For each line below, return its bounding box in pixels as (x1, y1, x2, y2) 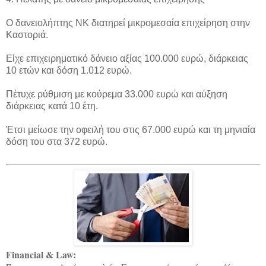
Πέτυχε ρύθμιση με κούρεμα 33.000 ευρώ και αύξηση (6, 88, 227, 99)
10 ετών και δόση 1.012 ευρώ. (6, 65, 132, 75)
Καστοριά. (6, 29, 48, 40)
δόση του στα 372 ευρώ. (6, 136, 107, 147)
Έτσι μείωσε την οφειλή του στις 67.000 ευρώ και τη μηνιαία (6, 124, 255, 135)
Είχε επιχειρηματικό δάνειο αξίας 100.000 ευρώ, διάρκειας (6, 53, 248, 64)
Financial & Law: (6, 248, 76, 262)
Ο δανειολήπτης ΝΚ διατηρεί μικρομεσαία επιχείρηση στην (6, 17, 250, 28)
